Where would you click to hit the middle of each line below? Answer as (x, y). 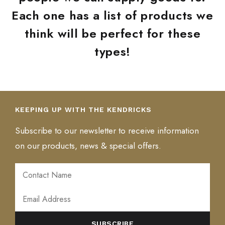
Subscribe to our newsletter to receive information (107, 131)
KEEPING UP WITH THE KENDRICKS (83, 109)
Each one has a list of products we (113, 15)
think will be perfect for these (113, 33)
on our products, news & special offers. (88, 146)
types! (113, 51)
